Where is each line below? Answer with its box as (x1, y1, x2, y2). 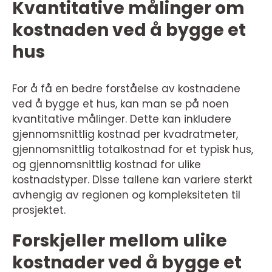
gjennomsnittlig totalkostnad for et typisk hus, (12, 142, 253, 157)
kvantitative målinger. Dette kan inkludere (12, 112, 231, 127)
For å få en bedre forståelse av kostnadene (12, 81, 240, 97)
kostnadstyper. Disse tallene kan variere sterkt (12, 172, 253, 188)
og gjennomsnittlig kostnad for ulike (12, 157, 201, 172)
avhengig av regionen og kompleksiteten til (12, 188, 240, 203)
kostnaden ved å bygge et (12, 18, 246, 42)
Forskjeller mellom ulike (12, 229, 227, 253)
